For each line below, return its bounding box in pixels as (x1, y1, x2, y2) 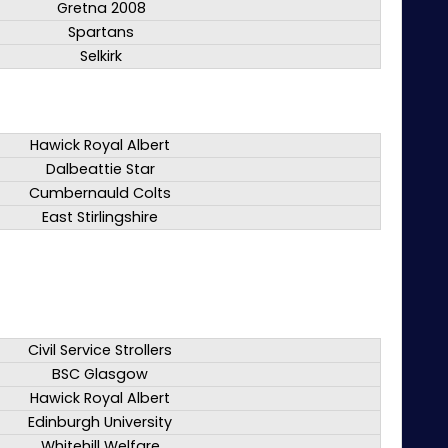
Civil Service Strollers (28, 340, 172, 361)
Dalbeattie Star (45, 159, 155, 180)
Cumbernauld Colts (29, 183, 171, 204)
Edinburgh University (28, 412, 172, 433)
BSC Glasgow (52, 364, 148, 385)
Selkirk (80, 46, 122, 67)
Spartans (68, 22, 134, 43)
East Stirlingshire (42, 207, 158, 228)
